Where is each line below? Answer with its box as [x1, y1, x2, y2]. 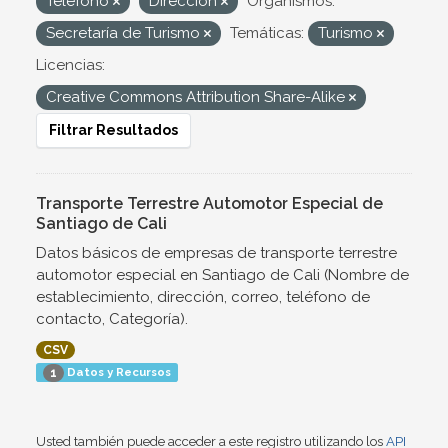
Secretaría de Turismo [46, 24, 204, 42]
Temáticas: [230, 24, 304, 42]
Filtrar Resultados [49, 122, 178, 138]
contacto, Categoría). [36, 310, 188, 328]
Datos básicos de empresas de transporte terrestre [36, 244, 397, 262]
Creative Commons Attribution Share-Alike [46, 88, 349, 106]
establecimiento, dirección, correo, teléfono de [36, 288, 370, 306]
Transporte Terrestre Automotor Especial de [36, 194, 383, 213]
